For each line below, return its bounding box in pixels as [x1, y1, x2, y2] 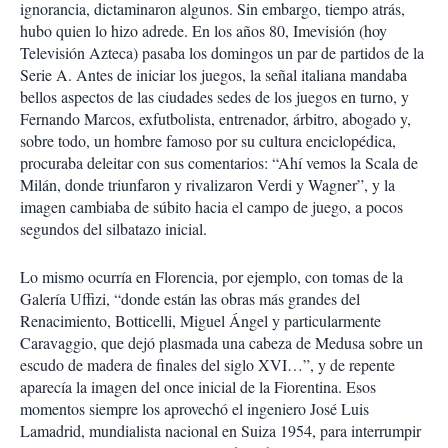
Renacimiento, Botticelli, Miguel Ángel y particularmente [20, 310, 381, 331]
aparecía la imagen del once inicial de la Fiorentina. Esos [20, 376, 376, 397]
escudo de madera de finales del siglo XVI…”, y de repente [20, 354, 395, 375]
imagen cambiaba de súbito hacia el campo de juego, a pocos [20, 196, 403, 217]
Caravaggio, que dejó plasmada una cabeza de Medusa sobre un [20, 332, 423, 353]
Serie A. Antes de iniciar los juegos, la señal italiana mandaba [20, 64, 407, 85]
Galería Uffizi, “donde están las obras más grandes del [20, 288, 360, 309]
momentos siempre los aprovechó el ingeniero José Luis [20, 398, 369, 419]
